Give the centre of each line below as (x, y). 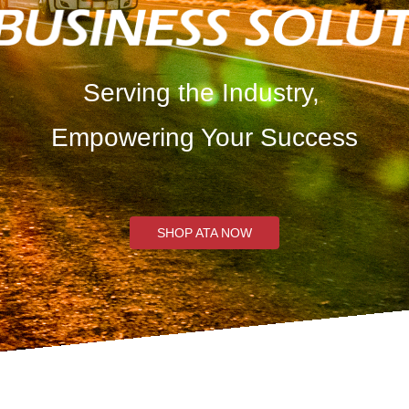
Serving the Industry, (204, 93)
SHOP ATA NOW (204, 233)
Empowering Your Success (204, 138)
